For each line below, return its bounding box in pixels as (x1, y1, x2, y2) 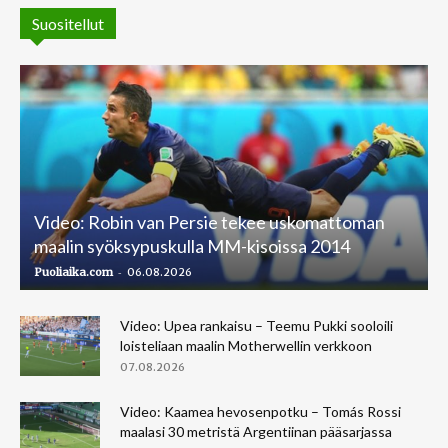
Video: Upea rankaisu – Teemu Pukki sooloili (120, 317, 393, 335)
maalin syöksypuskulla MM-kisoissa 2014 (34, 235, 350, 258)
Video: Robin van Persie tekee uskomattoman (34, 211, 385, 234)
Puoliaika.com (34, 265, 113, 280)
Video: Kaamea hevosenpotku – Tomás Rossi (120, 403, 401, 421)
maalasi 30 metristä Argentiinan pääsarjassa (120, 423, 392, 441)
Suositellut (32, 13, 104, 33)
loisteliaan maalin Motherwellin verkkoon (120, 337, 372, 355)
